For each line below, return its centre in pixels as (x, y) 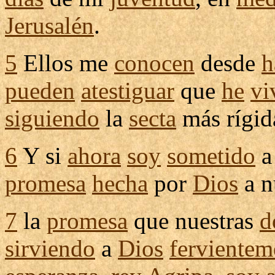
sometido (211, 156)
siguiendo (52, 118)
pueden (40, 91)
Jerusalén (49, 25)
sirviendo (50, 248)
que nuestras (194, 221)
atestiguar (128, 91)
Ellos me (66, 63)
